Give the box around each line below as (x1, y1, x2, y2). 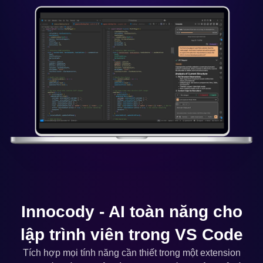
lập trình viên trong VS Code (20, 225, 243, 244)
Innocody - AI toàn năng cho (21, 202, 242, 221)
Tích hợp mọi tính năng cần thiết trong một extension (22, 247, 241, 258)
